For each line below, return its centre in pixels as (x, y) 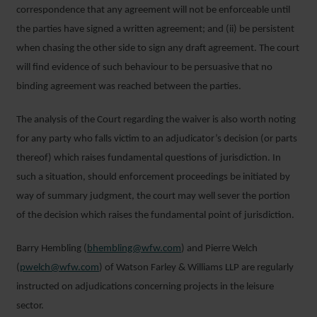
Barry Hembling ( (52, 249)
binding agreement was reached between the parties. (129, 87)
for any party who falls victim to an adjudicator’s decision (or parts (157, 139)
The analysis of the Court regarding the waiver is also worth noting (156, 120)
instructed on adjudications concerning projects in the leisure (145, 287)
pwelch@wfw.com (59, 268)
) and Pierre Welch (219, 249)
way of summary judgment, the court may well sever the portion (153, 196)
